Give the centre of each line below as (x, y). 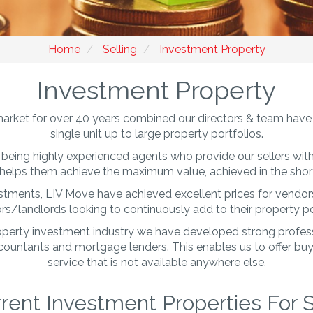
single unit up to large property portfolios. (156, 134)
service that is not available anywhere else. (156, 262)
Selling (119, 49)
